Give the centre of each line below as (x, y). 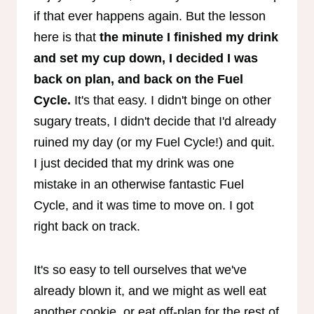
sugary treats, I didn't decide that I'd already (155, 121)
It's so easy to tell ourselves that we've (140, 269)
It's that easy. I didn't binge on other (171, 100)
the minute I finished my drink (189, 37)
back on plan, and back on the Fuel (138, 79)
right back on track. (89, 226)
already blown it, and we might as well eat (150, 291)
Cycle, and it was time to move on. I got (144, 205)
